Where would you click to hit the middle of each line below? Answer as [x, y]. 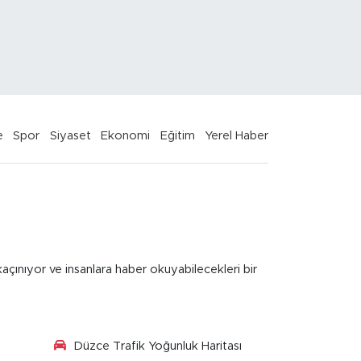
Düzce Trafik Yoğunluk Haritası [157, 346]
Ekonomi [126, 135]
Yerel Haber [237, 135]
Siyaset [70, 135]
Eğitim [177, 135]
